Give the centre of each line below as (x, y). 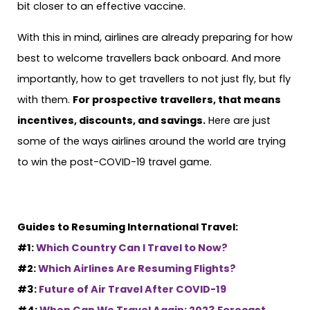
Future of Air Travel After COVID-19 (133, 290)
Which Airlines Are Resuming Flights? (137, 269)
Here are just (238, 120)
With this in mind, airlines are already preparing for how (155, 37)
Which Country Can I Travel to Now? (132, 248)
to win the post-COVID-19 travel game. (115, 162)
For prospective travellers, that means (177, 99)
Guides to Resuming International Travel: (128, 227)
